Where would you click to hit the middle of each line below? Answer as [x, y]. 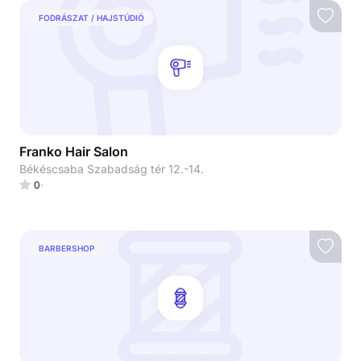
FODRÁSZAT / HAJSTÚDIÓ [91, 17]
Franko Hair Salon [74, 151]
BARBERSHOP [66, 248]
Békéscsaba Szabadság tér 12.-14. [112, 169]
